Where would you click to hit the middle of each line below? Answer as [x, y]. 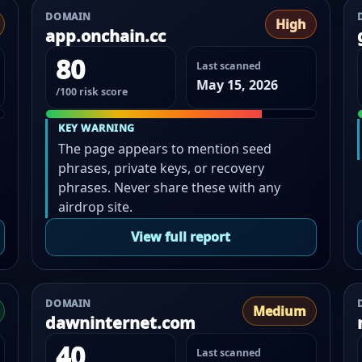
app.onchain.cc [106, 36]
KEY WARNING [97, 128]
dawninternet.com [121, 323]
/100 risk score [92, 92]
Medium [279, 311]
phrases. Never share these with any [170, 187]
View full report [181, 237]
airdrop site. [96, 206]
